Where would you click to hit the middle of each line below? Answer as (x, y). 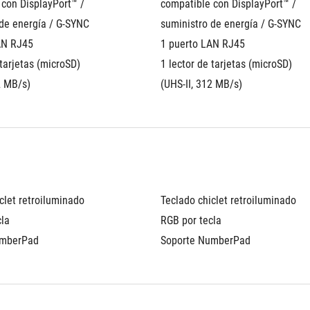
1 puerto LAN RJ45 (203, 44)
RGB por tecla (191, 220)
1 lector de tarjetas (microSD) (226, 64)
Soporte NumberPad (206, 240)
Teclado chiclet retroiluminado (228, 200)
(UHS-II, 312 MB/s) (201, 84)
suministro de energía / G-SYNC (231, 24)
